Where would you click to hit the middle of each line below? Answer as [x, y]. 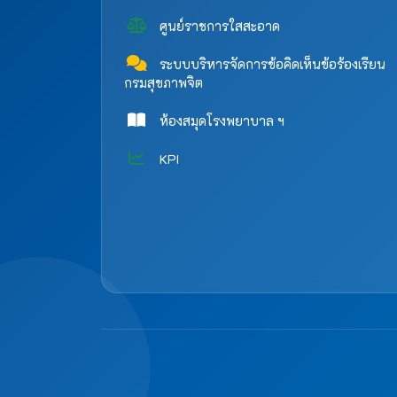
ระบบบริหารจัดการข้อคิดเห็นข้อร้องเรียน [271, 65]
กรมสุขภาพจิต [163, 83]
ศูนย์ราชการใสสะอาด [218, 27]
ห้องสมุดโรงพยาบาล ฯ [220, 121]
